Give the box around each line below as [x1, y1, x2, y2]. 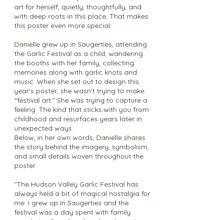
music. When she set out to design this [14, 77, 139, 86]
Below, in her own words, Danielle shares [14, 133, 145, 142]
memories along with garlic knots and [14, 68, 137, 77]
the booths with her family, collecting [14, 58, 134, 67]
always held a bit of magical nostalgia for [14, 189, 150, 198]
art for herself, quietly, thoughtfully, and [14, 2, 141, 11]
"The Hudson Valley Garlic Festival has [14, 180, 138, 189]
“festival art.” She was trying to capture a [14, 96, 147, 105]
